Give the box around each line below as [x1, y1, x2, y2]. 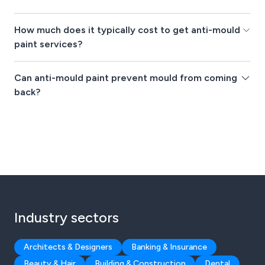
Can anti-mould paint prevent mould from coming [14, 72, 237, 84]
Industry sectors [14, 209, 119, 227]
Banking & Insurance [131, 242, 207, 253]
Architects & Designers [24, 242, 112, 253]
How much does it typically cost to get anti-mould [14, 24, 240, 36]
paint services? [14, 38, 82, 50]
